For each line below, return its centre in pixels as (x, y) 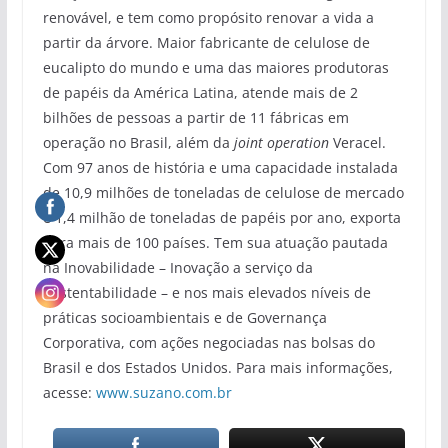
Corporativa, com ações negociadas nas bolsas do (208, 342)
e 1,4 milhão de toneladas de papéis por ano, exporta (221, 217)
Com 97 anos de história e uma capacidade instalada (220, 167)
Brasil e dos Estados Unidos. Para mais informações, (217, 367)
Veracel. (357, 142)
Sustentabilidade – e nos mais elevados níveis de (206, 292)
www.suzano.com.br (163, 392)
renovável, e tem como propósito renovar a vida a (208, 17)
